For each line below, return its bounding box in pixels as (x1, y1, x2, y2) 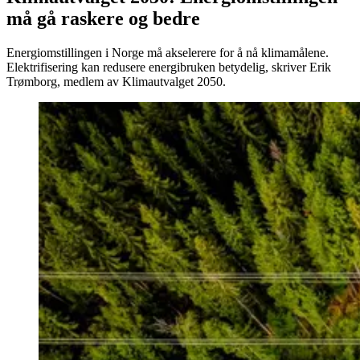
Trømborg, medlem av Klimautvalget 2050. (6, 74, 226, 88)
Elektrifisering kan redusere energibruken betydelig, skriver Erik (6, 59, 331, 74)
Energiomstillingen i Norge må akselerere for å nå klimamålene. (6, 45, 329, 59)
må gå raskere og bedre (6, 7, 200, 29)
